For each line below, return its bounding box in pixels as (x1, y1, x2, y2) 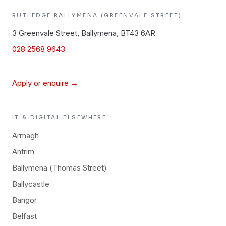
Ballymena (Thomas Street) (12, 163, 107, 173)
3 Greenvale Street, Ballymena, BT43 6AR (12, 28, 155, 38)
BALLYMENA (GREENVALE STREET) (53, 12, 182, 19)
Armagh (12, 131, 39, 140)
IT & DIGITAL (12, 114, 61, 121)
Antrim (12, 147, 34, 156)
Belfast (12, 211, 37, 221)
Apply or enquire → (12, 78, 78, 88)
